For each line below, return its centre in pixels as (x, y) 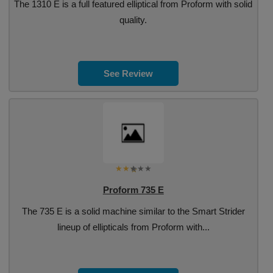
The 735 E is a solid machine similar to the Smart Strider (133, 211)
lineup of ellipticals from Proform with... (133, 227)
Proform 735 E (133, 190)
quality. (133, 20)
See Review (129, 73)
